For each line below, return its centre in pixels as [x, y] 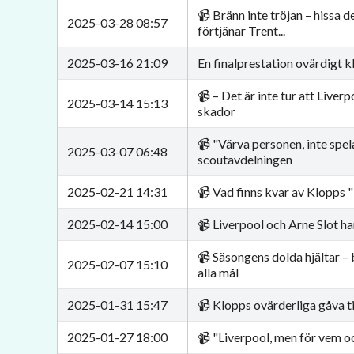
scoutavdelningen [245, 159]
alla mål [218, 272]
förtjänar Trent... [241, 30]
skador [217, 111]
